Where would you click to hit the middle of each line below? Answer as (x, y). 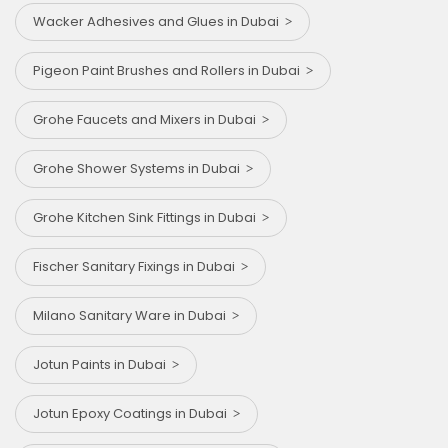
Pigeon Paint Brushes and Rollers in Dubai (169, 70)
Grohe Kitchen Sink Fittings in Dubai (147, 217)
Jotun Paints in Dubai (102, 364)
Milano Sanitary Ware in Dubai (132, 315)
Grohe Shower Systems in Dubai (139, 168)
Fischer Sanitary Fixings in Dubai (137, 266)
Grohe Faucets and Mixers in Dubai (147, 119)
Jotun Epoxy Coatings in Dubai (133, 413)
